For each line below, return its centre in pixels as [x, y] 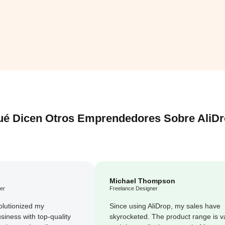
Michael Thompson [142, 181]
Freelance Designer [134, 188]
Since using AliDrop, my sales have [165, 206]
